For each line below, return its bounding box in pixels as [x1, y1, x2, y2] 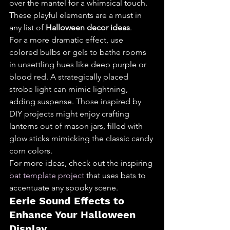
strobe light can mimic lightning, [9, 84, 130, 94]
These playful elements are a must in [9, 10, 144, 20]
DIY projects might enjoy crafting [9, 109, 131, 119]
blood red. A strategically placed [9, 72, 130, 82]
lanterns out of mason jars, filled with [9, 121, 145, 131]
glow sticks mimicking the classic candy [9, 133, 155, 143]
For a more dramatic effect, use [9, 35, 125, 45]
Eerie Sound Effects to [9, 195, 127, 207]
